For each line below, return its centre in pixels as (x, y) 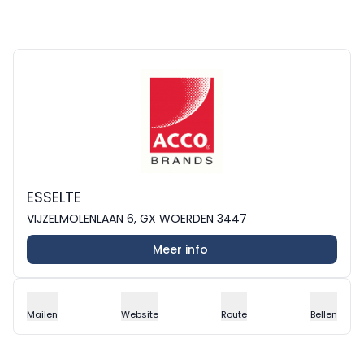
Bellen (323, 314)
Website (139, 314)
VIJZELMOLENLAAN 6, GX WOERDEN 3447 (137, 219)
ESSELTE (54, 197)
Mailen (42, 314)
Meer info (180, 249)
